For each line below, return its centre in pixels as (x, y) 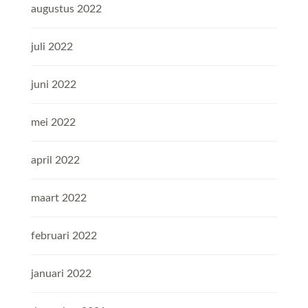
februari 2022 (64, 236)
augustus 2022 (66, 9)
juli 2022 (52, 47)
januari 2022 (61, 274)
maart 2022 (59, 198)
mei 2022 (53, 123)
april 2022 (55, 161)
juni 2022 (54, 85)
